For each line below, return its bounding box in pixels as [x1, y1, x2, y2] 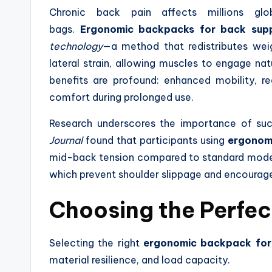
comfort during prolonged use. [49, 90, 194, 103]
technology [49, 39, 103, 52]
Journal [49, 134, 83, 146]
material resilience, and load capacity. [49, 253, 230, 266]
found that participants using [83, 134, 228, 146]
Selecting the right [49, 236, 143, 249]
